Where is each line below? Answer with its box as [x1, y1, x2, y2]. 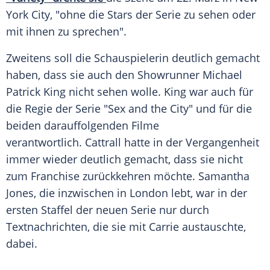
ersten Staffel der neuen [6, 202, 131, 218]
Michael [202, 67, 242, 83]
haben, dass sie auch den [6, 67, 137, 83]
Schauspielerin [94, 51, 169, 66]
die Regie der [6, 101, 75, 116]
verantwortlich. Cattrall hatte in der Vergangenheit [6, 135, 259, 150]
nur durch [156, 202, 209, 218]
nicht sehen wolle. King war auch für [66, 84, 253, 99]
